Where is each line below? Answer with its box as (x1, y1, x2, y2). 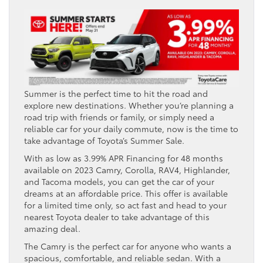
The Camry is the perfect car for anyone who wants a (24, 240, 231, 252)
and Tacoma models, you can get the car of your (24, 175, 214, 187)
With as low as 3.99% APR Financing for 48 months (24, 151, 223, 164)
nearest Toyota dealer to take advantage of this (24, 210, 210, 222)
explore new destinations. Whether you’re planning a (24, 99, 234, 111)
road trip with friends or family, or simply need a (24, 110, 214, 123)
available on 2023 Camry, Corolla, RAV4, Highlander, (24, 163, 230, 176)
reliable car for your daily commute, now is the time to (24, 122, 238, 134)
